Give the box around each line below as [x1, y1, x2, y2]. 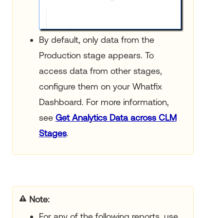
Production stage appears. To [38, 50, 154, 61]
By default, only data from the [38, 35, 154, 45]
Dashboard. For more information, [38, 97, 169, 108]
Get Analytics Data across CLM [55, 112, 177, 123]
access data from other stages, [38, 66, 162, 76]
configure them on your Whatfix [38, 81, 162, 92]
